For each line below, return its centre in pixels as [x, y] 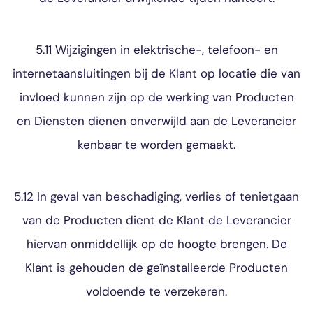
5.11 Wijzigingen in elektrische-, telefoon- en [156, 50]
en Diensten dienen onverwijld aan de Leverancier [156, 121]
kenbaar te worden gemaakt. [156, 145]
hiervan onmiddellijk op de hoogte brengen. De [156, 244]
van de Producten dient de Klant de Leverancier [156, 220]
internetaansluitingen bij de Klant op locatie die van [156, 73]
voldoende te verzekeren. [156, 291]
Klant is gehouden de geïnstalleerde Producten [156, 268]
